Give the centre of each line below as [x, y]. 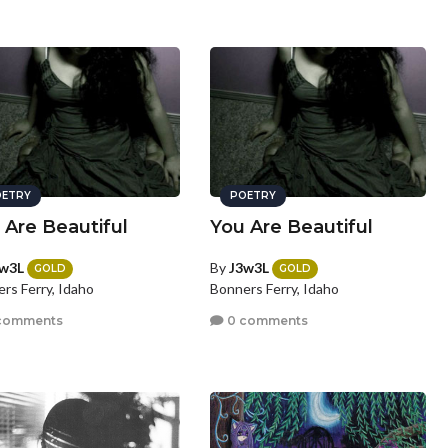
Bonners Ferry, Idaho [275, 289]
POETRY [253, 195]
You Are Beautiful [292, 227]
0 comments [266, 320]
